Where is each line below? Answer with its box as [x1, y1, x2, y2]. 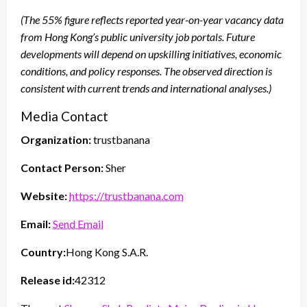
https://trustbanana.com [69, 189, 184, 203]
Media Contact [21, 108, 108, 125]
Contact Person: [21, 161, 103, 175]
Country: [21, 245, 66, 259]
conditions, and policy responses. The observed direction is [21, 64, 272, 78]
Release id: [21, 273, 75, 287]
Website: [21, 189, 67, 203]
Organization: [21, 133, 91, 147]
